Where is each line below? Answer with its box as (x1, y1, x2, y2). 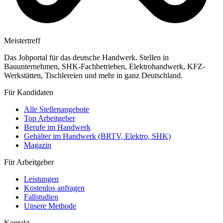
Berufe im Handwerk (24, 122, 91, 131)
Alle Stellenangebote (24, 105, 89, 113)
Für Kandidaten (4, 88, 53, 97)
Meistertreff (4, 36, 40, 45)
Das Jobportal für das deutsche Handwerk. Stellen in (4, 53, 169, 62)
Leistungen (24, 174, 59, 183)
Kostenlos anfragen (24, 183, 85, 192)
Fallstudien (24, 192, 58, 201)
